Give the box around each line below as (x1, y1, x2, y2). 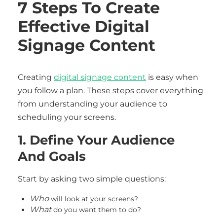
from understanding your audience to (18, 99, 167, 109)
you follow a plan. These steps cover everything (18, 86, 203, 95)
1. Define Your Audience (18, 132, 175, 147)
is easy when (146, 73, 198, 82)
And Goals (18, 148, 86, 164)
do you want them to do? (53, 205, 141, 214)
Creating (18, 73, 54, 82)
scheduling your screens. (18, 112, 116, 122)
